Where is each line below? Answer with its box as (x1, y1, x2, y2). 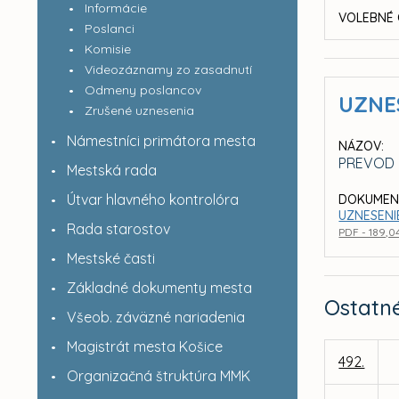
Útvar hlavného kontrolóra (66, 191, 239, 208)
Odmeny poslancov (84, 82, 201, 98)
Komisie (84, 41, 131, 57)
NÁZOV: (338, 138, 385, 154)
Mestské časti (66, 249, 155, 267)
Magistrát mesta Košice (66, 338, 223, 355)
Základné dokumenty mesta (66, 279, 252, 297)
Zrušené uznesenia (84, 102, 194, 118)
